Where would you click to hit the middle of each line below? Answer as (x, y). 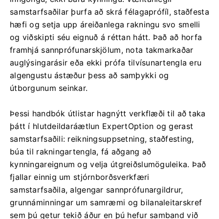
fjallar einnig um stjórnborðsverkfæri (80, 177)
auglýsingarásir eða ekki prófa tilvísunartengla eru (106, 63)
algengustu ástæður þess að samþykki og (89, 75)
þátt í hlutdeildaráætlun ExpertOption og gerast (102, 126)
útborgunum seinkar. (49, 88)
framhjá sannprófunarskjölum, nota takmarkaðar (102, 50)
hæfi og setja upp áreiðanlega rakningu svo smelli (105, 24)
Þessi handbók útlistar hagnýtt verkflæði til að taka (108, 113)
